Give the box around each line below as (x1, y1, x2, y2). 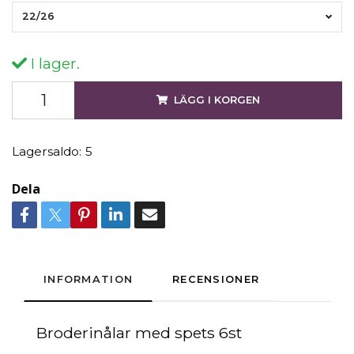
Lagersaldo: (12, 144, 81, 160)
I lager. (27, 54, 80, 73)
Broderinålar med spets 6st (36, 323, 242, 343)
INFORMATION (43, 273, 134, 286)
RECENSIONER (172, 273, 260, 286)
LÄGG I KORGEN (174, 94, 260, 107)
